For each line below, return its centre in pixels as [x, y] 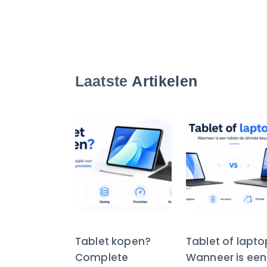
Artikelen [165, 81]
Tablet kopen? [113, 242]
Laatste [104, 81]
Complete [102, 258]
